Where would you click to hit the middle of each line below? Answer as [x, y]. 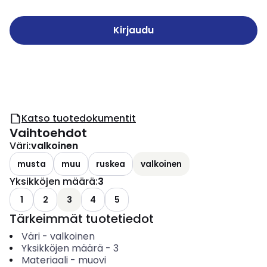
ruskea [111, 164]
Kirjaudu [133, 30]
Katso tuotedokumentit [79, 118]
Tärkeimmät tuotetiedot [82, 219]
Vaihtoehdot [48, 133]
